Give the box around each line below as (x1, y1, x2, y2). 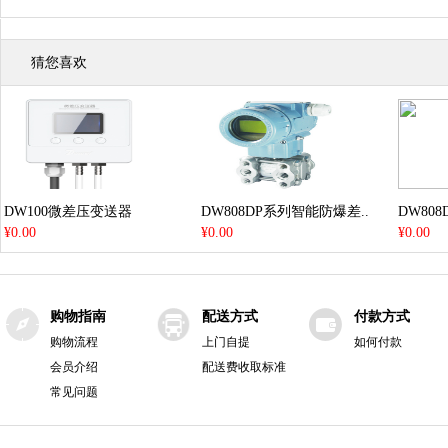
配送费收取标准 (202, 360, 286, 374)
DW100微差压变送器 (4, 204, 132, 219)
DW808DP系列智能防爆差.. (201, 204, 369, 219)
